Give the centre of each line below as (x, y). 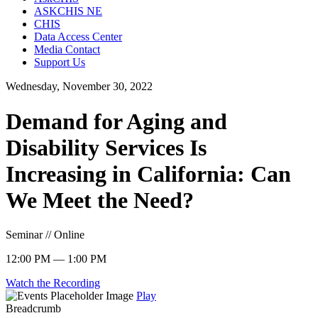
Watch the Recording (53, 283)
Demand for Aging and (116, 121)
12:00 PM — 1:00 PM (56, 259)
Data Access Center (78, 37)
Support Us (60, 62)
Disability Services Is (106, 147)
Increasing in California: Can (148, 174)
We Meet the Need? (100, 200)
